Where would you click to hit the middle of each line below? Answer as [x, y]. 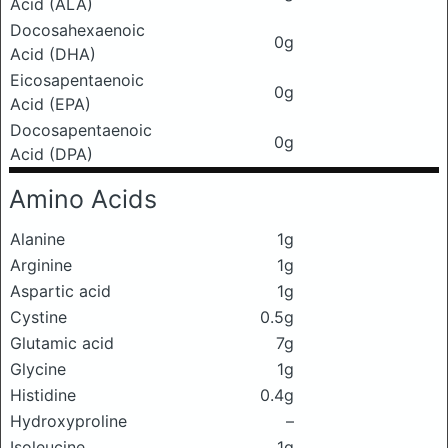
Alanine [37, 239]
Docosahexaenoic [77, 30]
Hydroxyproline [68, 421]
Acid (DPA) [51, 154]
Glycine [38, 369]
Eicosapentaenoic [77, 80]
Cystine [38, 317]
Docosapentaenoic [81, 130]
